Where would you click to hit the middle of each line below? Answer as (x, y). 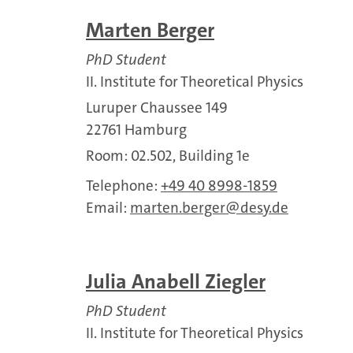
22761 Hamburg (136, 130)
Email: (108, 208)
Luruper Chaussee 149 (157, 108)
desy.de (264, 208)
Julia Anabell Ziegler (176, 282)
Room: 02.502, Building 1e (168, 156)
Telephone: (123, 186)
